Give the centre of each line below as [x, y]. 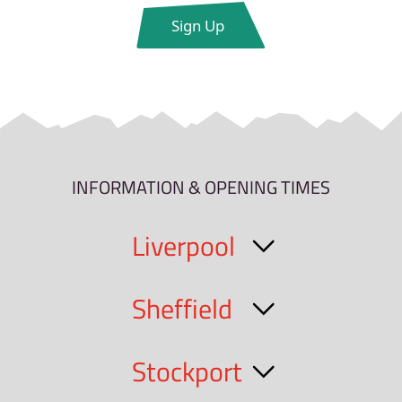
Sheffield [182, 309]
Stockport [187, 372]
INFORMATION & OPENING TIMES [201, 187]
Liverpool [183, 246]
